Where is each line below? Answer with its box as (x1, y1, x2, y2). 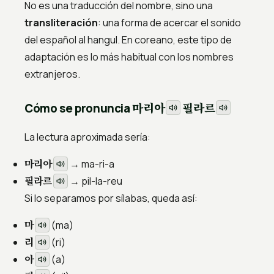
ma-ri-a (81, 157, 114, 171)
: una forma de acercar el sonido (98, 16, 241, 30)
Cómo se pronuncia (24, 100, 133, 117)
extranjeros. (24, 67, 80, 81)
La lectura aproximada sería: (24, 130, 150, 144)
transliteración (24, 16, 98, 30)
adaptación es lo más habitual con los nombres (24, 50, 234, 64)
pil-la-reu (81, 174, 122, 188)
